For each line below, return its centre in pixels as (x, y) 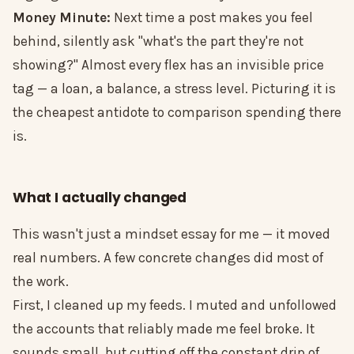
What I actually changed (100, 198)
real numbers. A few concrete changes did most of (168, 258)
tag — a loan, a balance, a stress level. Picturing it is (174, 89)
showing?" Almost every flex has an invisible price (168, 65)
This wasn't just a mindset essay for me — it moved (171, 234)
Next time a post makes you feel (212, 18)
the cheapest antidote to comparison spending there (177, 113)
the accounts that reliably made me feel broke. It (164, 329)
